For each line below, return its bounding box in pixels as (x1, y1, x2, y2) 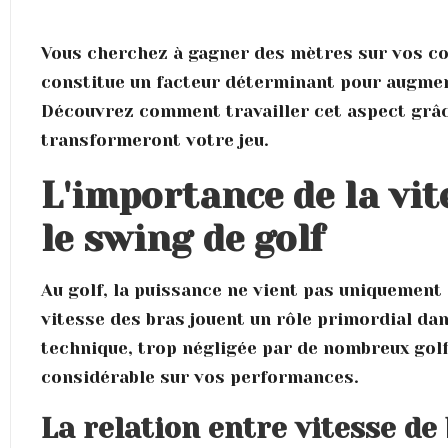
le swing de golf (41, 217, 326, 260)
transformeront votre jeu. (41, 129, 270, 150)
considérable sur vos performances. (41, 366, 360, 387)
